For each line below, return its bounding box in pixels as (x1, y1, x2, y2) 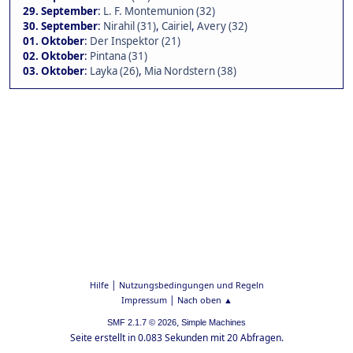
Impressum (121, 294, 167, 306)
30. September (23, 19, 98, 34)
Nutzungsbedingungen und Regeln (118, 279, 264, 291)
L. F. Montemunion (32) (103, 4, 215, 19)
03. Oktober (23, 64, 84, 79)
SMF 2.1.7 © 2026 (107, 318, 176, 327)
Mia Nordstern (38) (144, 64, 236, 79)
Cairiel (162, 19, 191, 34)
